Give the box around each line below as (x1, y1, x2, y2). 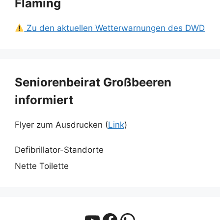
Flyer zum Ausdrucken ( (15, 120, 108, 130)
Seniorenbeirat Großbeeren (15, 75, 171, 90)
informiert (15, 93, 73, 108)
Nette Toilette (15, 161, 69, 171)
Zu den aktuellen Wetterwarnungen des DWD (24, 23, 205, 33)
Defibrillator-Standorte (15, 144, 104, 155)
